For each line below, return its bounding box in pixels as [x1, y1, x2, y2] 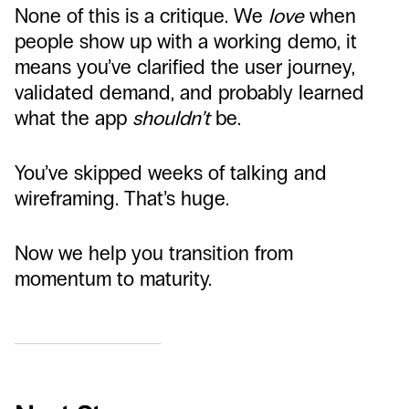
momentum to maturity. [15, 267, 212, 291]
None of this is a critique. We [15, 4, 268, 28]
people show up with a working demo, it [15, 29, 357, 54]
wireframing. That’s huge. [15, 186, 229, 211]
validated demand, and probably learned [15, 80, 364, 105]
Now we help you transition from [15, 241, 293, 266]
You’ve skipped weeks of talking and [15, 161, 327, 185]
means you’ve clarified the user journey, [15, 55, 355, 79]
